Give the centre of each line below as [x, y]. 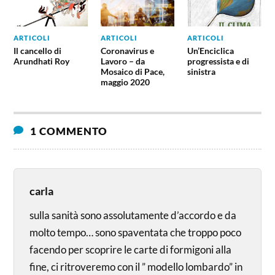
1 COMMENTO [68, 131]
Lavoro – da [122, 61]
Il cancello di [38, 51]
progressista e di [218, 61]
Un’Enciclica [210, 51]
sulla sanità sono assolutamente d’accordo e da [133, 215]
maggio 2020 [125, 82]
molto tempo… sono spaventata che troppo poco [136, 233]
